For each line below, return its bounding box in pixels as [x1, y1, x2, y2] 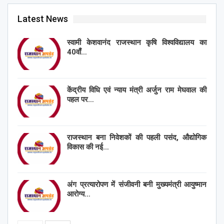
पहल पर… [67, 95, 94, 104]
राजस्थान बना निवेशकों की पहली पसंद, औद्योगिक [67, 132, 206, 142]
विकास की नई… [67, 142, 109, 151]
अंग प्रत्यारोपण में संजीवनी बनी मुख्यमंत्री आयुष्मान [67, 180, 206, 189]
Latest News [17, 13, 68, 24]
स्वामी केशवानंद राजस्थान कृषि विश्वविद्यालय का [67, 38, 206, 47]
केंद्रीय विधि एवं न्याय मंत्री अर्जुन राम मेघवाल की [67, 85, 206, 94]
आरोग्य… [67, 189, 90, 199]
